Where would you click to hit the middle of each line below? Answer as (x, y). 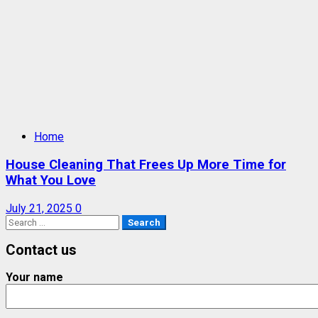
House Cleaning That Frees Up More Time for (146, 164)
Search (24, 221)
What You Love (51, 180)
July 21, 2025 (40, 208)
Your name (34, 277)
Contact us (41, 250)
